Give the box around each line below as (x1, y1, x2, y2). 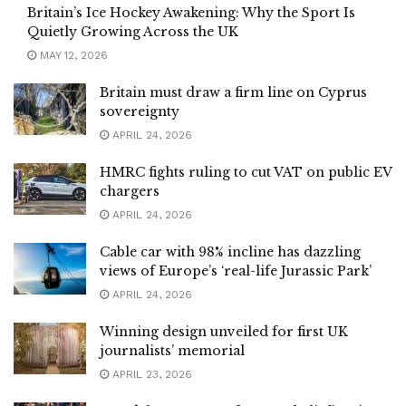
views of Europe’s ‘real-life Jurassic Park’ (100, 262, 372, 279)
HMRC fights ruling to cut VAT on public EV (100, 163, 391, 180)
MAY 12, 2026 (36, 48, 108, 62)
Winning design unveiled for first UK (100, 323, 348, 340)
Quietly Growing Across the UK (27, 23, 238, 40)
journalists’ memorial (100, 342, 245, 359)
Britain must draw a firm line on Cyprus (100, 83, 367, 101)
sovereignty (100, 102, 179, 120)
